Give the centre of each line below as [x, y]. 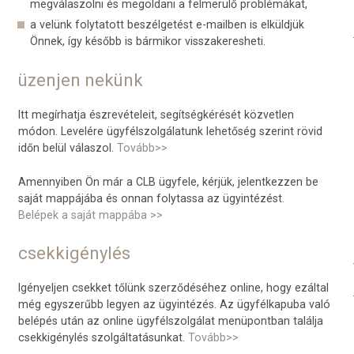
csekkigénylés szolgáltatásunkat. [103, 338]
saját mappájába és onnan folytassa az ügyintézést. [151, 198]
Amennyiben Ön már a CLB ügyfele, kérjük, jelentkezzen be [168, 181]
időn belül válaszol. [68, 148]
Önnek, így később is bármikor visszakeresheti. [148, 41]
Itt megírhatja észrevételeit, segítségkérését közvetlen [156, 115]
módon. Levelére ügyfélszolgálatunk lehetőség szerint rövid [170, 132]
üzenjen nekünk [81, 80]
